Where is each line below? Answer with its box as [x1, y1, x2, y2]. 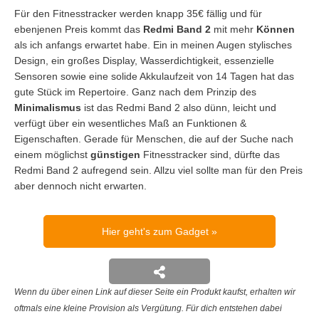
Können [256, 23, 295, 35]
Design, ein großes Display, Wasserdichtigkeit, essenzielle [14, 54, 274, 66]
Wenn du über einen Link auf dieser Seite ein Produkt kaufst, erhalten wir [14, 286, 296, 297]
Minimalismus [14, 101, 81, 113]
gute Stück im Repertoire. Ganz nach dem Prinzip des [14, 85, 256, 98]
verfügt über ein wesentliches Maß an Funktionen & [14, 117, 246, 129]
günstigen [90, 148, 140, 160]
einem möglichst [14, 148, 90, 160]
